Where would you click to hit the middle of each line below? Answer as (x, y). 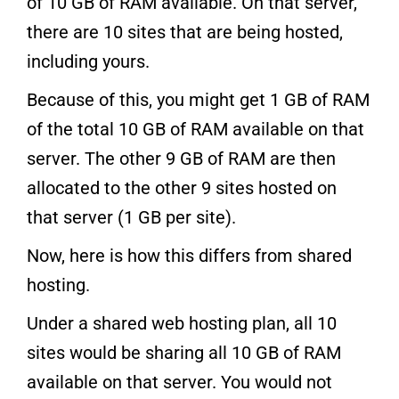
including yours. (88, 62)
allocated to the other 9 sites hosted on (182, 188)
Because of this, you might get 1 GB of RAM (198, 100)
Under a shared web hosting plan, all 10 (182, 324)
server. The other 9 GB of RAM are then (181, 159)
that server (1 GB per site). (131, 218)
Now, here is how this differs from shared (189, 256)
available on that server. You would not (179, 383)
